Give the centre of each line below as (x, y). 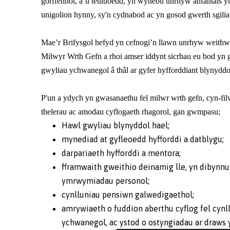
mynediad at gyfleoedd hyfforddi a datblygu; (143, 139)
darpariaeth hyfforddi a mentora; (121, 153)
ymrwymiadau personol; (106, 180)
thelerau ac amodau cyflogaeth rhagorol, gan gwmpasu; (131, 111)
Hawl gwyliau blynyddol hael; (116, 125)
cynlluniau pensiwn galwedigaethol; (128, 194)
